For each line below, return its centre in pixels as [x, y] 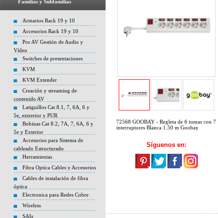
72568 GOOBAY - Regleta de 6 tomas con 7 [166, 122]
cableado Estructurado [39, 148]
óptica [20, 186]
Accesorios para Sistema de [53, 140]
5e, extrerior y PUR [36, 115]
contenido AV [29, 99]
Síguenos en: [166, 145]
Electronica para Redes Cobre [55, 195]
